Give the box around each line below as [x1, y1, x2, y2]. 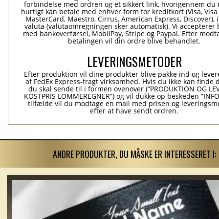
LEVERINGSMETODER [87, 52, 182, 71]
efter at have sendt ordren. [90, 106, 179, 116]
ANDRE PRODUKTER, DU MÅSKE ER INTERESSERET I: [53, 148, 216, 161]
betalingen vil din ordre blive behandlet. [68, 36, 201, 46]
